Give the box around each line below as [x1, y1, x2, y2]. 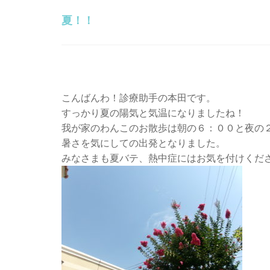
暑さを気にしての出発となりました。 [61, 138, 225, 148]
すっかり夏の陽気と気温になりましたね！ [61, 108, 245, 118]
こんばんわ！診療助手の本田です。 [61, 93, 216, 103]
